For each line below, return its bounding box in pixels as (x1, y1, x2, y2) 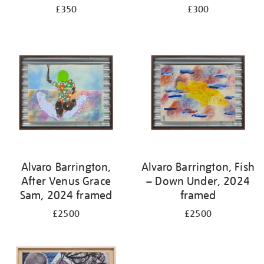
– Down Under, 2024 (146, 174, 250, 188)
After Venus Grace (21, 174, 111, 188)
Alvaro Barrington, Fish (141, 160, 255, 174)
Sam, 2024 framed (19, 188, 113, 202)
